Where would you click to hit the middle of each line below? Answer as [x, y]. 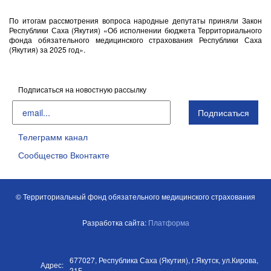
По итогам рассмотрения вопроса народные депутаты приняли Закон [135, 20]
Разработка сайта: [115, 222]
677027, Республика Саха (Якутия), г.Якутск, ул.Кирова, [164, 260]
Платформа [168, 222]
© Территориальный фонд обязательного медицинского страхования [135, 196]
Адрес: [52, 265]
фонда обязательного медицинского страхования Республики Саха [135, 40]
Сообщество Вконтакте [64, 155]
